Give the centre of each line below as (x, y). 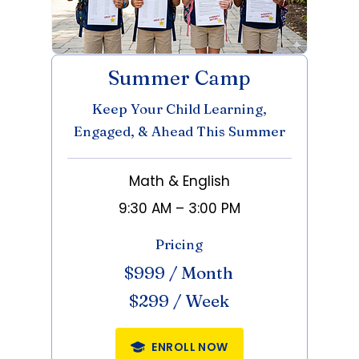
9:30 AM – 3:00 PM (179, 208)
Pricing (179, 244)
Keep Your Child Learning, (179, 109)
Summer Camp (179, 78)
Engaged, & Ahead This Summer (179, 131)
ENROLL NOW (190, 347)
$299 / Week (179, 301)
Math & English (179, 181)
